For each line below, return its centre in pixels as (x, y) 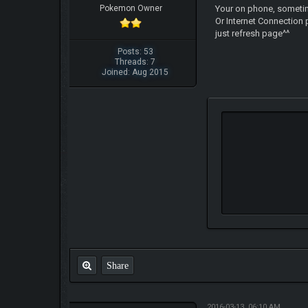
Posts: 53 (135, 51)
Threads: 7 (135, 62)
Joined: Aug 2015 (135, 72)
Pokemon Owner (131, 8)
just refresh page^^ (253, 33)
